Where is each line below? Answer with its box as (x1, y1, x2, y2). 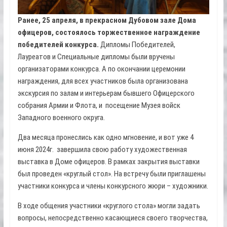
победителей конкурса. (17, 40, 100, 50)
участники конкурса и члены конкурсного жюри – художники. (17, 181, 208, 191)
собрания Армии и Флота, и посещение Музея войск (17, 101, 180, 110)
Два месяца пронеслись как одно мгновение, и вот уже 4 (17, 133, 194, 142)
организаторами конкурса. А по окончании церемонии (17, 64, 185, 74)
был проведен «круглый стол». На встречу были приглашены (17, 169, 206, 179)
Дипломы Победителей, (100, 40, 175, 50)
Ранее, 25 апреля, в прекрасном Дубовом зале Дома (17, 16, 196, 25)
